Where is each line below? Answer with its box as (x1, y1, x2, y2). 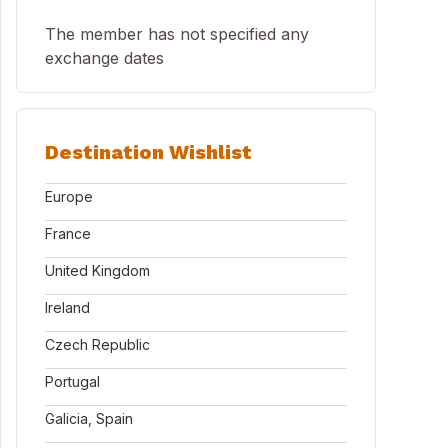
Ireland (45, 299, 90, 316)
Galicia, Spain (45, 410, 133, 427)
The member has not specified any (45, 24, 309, 44)
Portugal (45, 373, 100, 390)
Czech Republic (45, 336, 150, 353)
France (45, 225, 91, 242)
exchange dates (45, 48, 164, 68)
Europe (45, 188, 93, 205)
